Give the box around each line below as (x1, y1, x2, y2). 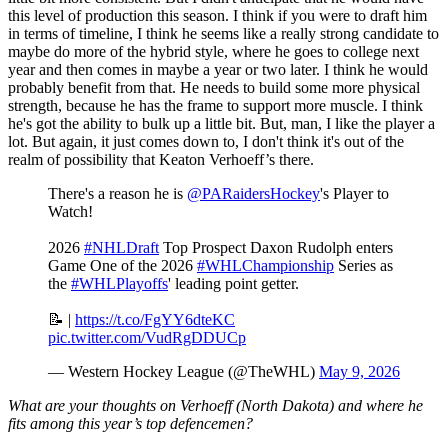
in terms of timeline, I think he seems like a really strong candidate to (8, 25, 439, 43)
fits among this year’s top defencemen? (8, 415, 253, 433)
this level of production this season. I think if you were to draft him (8, 7, 427, 25)
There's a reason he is (48, 185, 187, 203)
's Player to (320, 185, 389, 203)
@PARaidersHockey (187, 185, 320, 203)
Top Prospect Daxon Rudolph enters (159, 239, 393, 257)
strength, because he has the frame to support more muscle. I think (8, 97, 423, 115)
